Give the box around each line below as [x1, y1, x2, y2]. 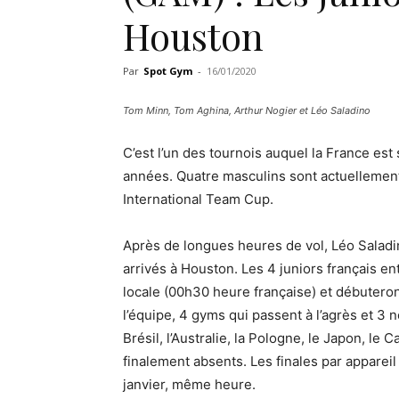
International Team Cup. [123, 190, 273, 208]
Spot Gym [143, 63, 192, 77]
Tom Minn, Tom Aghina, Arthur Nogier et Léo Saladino [123, 103, 370, 117]
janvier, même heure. [123, 375, 256, 393]
